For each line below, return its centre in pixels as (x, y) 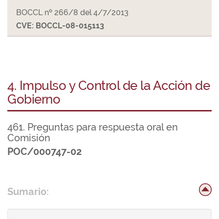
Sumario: (28, 192)
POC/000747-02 (44, 152)
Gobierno (34, 99)
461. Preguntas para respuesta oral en (93, 127)
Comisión (29, 138)
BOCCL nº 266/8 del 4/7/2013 (72, 12)
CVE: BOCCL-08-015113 (60, 26)
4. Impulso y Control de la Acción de (109, 86)
